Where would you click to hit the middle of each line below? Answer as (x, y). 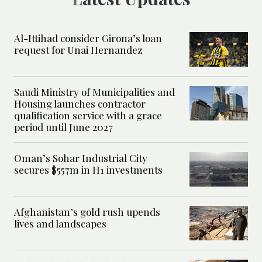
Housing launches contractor (80, 104)
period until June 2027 (63, 127)
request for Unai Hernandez (78, 50)
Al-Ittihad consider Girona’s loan (88, 38)
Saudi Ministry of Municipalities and (94, 92)
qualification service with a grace (88, 116)
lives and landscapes (60, 224)
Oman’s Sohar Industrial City (81, 158)
